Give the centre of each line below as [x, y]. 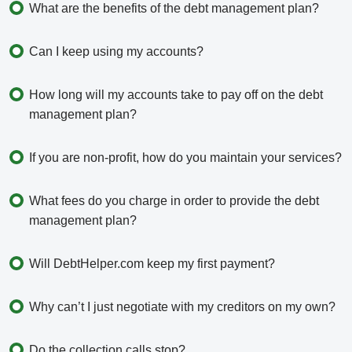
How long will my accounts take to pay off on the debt [176, 95]
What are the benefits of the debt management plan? [174, 9]
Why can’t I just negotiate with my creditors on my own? [182, 307]
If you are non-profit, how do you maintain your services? [185, 158]
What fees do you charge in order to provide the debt [174, 201]
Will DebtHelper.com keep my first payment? [152, 264]
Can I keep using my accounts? [116, 52]
